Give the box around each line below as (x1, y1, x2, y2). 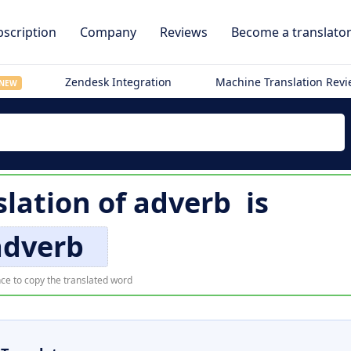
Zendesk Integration (65, 74, 172, 89)
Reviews (160, 24, 208, 41)
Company (80, 24, 136, 41)
